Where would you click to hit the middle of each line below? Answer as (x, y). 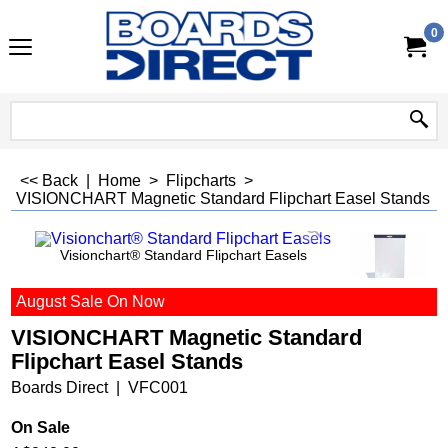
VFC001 (158, 387)
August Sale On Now (90, 301)
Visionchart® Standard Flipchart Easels (183, 255)
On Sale (40, 427)
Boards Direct (59, 387)
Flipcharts (201, 180)
